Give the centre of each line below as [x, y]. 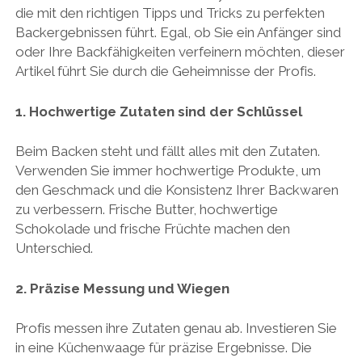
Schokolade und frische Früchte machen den [152, 229]
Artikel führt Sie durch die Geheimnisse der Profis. [165, 71]
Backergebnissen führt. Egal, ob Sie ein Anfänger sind [178, 32]
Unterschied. [54, 248]
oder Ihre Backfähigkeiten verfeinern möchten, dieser [180, 52]
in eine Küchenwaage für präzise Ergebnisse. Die [163, 347]
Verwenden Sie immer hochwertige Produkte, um [168, 170]
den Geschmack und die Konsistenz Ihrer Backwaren [177, 190]
